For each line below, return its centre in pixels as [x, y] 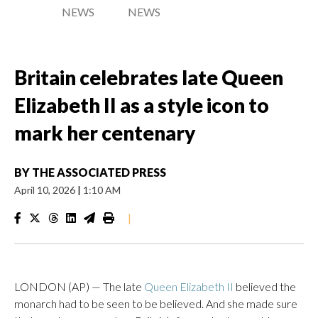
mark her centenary [105, 133]
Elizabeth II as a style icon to [142, 105]
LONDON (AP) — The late [79, 286]
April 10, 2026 [46, 190]
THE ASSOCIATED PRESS [99, 172]
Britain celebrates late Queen [149, 77]
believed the [265, 286]
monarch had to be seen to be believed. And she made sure [156, 303]
